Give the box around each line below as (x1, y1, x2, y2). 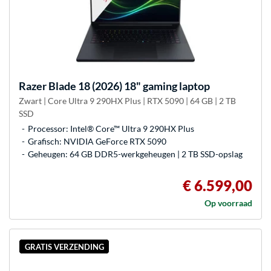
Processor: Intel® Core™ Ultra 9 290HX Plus (28, 123, 194, 134)
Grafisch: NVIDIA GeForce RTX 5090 (28, 135, 166, 146)
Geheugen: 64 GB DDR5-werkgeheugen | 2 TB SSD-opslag (28, 148, 243, 159)
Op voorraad (204, 197, 252, 208)
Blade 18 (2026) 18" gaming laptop (47, 79, 210, 93)
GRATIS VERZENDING (24, 241, 104, 252)
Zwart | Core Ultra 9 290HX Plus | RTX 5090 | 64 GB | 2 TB (19, 95, 236, 106)
